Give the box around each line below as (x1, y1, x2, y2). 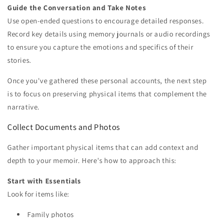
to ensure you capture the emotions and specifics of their (7, 42, 194, 52)
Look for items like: (7, 189, 70, 199)
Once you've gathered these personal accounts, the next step (7, 76, 207, 86)
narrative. (7, 102, 40, 112)
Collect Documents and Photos (7, 122, 120, 133)
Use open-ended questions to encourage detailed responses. (7, 16, 204, 26)
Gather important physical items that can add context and (7, 143, 199, 152)
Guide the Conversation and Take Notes (7, 3, 146, 13)
